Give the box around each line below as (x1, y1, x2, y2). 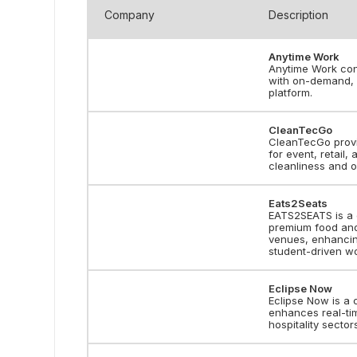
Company (104, 8, 155, 22)
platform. (269, 86, 313, 99)
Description (269, 8, 329, 22)
